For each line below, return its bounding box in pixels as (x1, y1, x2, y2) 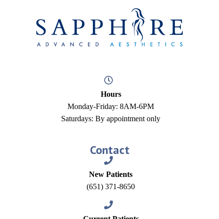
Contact (89, 142, 130, 157)
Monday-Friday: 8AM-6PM (67, 102, 154, 110)
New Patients (89, 170, 132, 178)
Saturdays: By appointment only (61, 114, 160, 123)
